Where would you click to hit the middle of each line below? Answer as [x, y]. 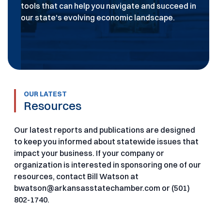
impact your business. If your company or [89, 153]
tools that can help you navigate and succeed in [108, 6]
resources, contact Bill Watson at [77, 176]
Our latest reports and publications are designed [105, 130]
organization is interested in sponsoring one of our [108, 165]
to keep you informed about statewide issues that [107, 141]
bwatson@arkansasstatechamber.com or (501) [102, 188]
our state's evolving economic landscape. [98, 17]
